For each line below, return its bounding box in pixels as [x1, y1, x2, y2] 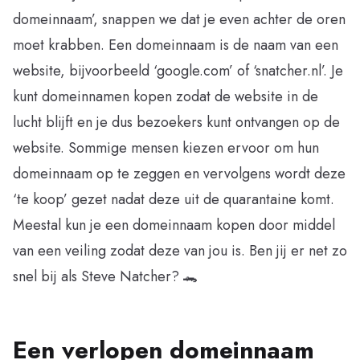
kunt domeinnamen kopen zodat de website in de [13, 85, 318, 107]
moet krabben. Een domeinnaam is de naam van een [13, 34, 338, 55]
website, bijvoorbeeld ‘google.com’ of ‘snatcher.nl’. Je [13, 59, 343, 81]
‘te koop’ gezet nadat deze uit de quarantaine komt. [13, 188, 334, 210]
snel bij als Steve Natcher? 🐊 [13, 265, 198, 287]
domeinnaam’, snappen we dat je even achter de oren [13, 8, 346, 30]
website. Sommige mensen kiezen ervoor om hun [13, 137, 319, 158]
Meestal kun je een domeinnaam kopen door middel [13, 214, 335, 235]
